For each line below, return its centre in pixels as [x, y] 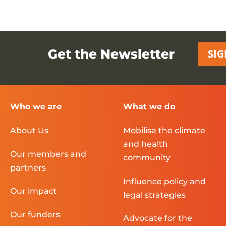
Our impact [34, 191]
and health [145, 144]
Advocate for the [157, 218]
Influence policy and [164, 181]
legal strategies [154, 195]
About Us [29, 130]
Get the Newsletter [111, 54]
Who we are [36, 107]
